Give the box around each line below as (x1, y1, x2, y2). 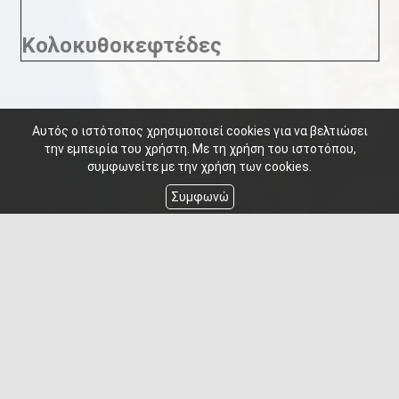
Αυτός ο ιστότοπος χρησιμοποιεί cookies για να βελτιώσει (31, 124, 368, 138)
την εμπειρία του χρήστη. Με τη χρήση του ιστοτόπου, (43, 142, 356, 156)
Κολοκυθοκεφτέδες (20, 33, 222, 59)
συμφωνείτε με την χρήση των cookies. (87, 159, 312, 174)
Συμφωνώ (170, 190, 229, 204)
